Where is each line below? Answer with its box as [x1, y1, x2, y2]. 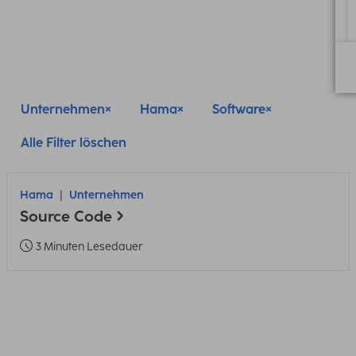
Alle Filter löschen [21, 135, 126, 150]
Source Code [20, 207, 112, 226]
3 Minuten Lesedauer [36, 240, 143, 253]
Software [212, 102, 265, 117]
